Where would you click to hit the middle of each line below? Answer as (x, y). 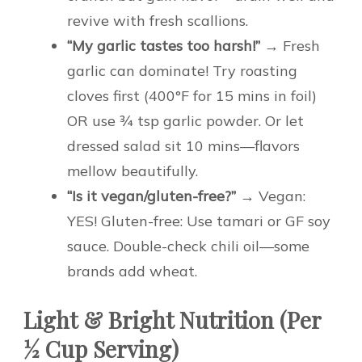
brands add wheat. (132, 271)
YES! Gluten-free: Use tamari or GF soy (199, 221)
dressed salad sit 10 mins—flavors (183, 145)
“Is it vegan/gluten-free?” (152, 196)
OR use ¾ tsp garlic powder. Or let (185, 120)
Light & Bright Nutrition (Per (172, 319)
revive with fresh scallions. (158, 20)
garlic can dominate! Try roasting (182, 70)
